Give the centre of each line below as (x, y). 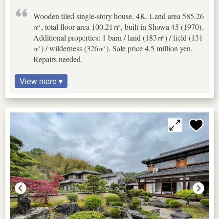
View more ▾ (41, 81)
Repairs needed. (58, 59)
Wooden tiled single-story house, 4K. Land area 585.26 (119, 16)
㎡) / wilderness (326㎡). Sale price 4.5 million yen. (113, 48)
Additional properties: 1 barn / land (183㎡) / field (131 (118, 37)
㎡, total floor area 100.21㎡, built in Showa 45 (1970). (118, 26)
